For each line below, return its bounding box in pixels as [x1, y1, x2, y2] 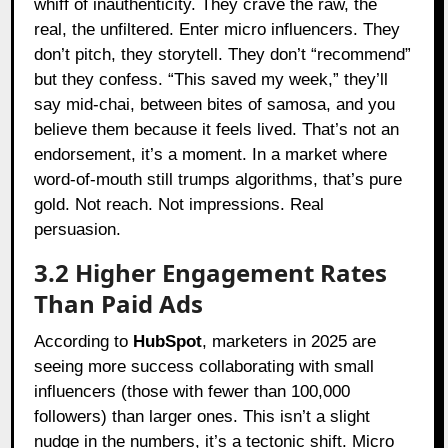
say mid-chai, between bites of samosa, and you [34, 94, 396, 114]
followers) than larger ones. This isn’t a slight [34, 406, 371, 426]
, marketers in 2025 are [202, 331, 377, 351]
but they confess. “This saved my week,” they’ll [34, 69, 389, 89]
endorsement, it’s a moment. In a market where [34, 144, 388, 164]
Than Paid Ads [34, 286, 204, 320]
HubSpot [133, 331, 203, 351]
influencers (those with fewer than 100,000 [34, 381, 351, 401]
